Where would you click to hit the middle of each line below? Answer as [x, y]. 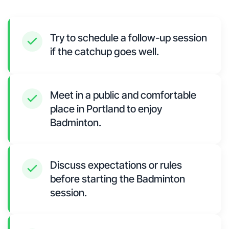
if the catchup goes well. [105, 52]
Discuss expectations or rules [116, 165]
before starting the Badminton [118, 179]
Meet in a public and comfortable [123, 95]
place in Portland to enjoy [106, 109]
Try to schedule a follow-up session [129, 38]
